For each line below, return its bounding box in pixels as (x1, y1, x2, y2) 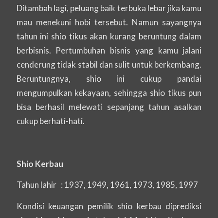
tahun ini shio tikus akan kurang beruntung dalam (16, 31, 202, 42)
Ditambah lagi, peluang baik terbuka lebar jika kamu (16, 3, 202, 14)
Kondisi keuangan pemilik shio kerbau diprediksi (16, 200, 202, 211)
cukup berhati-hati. (16, 116, 85, 127)
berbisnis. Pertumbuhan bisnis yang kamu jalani (16, 45, 202, 56)
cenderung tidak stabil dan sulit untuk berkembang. (16, 59, 202, 70)
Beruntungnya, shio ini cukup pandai (16, 73, 202, 84)
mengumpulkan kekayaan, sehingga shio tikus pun (16, 88, 202, 98)
